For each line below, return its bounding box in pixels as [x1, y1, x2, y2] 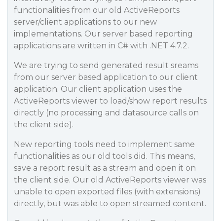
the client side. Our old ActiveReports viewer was [14, 175, 206, 184]
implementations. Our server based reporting [14, 29, 193, 38]
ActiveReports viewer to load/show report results [14, 96, 207, 106]
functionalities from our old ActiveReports [14, 5, 180, 15]
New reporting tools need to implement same [14, 140, 195, 149]
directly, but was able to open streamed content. [14, 199, 206, 208]
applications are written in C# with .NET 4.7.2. [14, 41, 189, 50]
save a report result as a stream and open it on [14, 163, 196, 173]
